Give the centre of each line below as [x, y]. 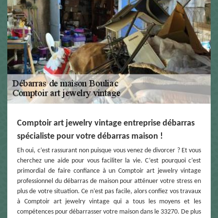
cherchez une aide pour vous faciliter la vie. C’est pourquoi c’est [109, 161]
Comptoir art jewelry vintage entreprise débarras [106, 124]
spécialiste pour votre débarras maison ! [90, 137]
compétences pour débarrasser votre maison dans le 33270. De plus [109, 212]
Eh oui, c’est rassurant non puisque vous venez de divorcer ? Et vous [109, 151]
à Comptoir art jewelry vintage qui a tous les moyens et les [109, 202]
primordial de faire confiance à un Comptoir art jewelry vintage [109, 171]
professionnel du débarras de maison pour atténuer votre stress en [109, 182]
